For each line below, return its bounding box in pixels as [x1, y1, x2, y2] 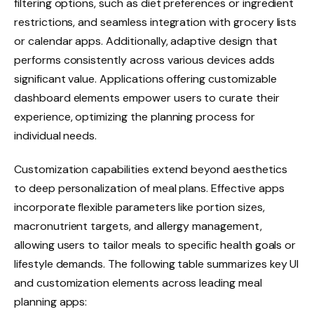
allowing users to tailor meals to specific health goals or [14, 237, 296, 252]
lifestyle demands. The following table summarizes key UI [14, 256, 299, 271]
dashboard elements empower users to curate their [14, 90, 280, 105]
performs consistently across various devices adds [14, 52, 275, 67]
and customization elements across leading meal [14, 275, 262, 290]
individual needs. [14, 128, 97, 143]
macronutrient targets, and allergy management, [14, 218, 262, 233]
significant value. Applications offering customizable [14, 71, 277, 86]
